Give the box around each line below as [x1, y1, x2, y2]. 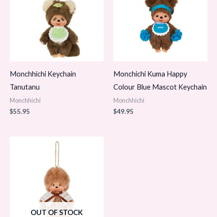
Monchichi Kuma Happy [113, 69, 187, 78]
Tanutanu [10, 82, 40, 91]
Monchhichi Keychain [10, 69, 76, 78]
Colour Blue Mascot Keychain [113, 82, 207, 91]
